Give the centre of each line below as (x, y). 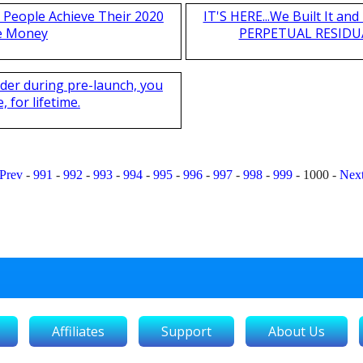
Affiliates (78, 331)
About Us (297, 331)
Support (186, 331)
